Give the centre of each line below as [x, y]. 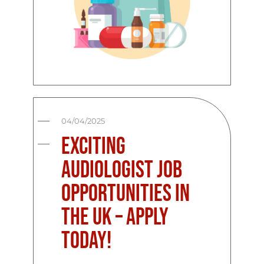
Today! [87, 241]
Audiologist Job [122, 170]
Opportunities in [126, 194]
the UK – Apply [115, 217]
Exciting [94, 146]
